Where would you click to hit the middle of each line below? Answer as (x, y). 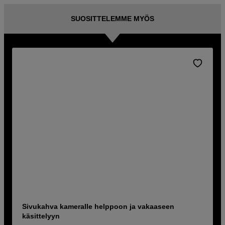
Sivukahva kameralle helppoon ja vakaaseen (98, 207)
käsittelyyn (41, 216)
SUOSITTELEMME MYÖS (113, 19)
